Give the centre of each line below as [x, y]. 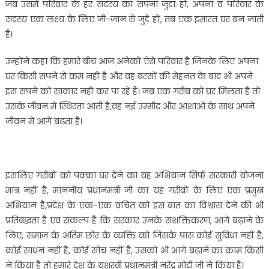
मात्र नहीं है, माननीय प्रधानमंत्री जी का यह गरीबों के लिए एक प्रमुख [134, 191]
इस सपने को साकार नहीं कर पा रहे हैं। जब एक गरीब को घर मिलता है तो [132, 92]
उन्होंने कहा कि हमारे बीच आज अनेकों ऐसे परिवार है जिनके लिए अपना [131, 62]
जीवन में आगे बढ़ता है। [44, 122]
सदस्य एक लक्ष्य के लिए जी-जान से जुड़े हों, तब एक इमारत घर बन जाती [134, 20]
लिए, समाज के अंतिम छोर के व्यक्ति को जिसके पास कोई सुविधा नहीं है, [134, 236]
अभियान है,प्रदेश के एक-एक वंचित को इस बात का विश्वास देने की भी [134, 206]
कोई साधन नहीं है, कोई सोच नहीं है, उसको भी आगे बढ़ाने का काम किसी [134, 251]
